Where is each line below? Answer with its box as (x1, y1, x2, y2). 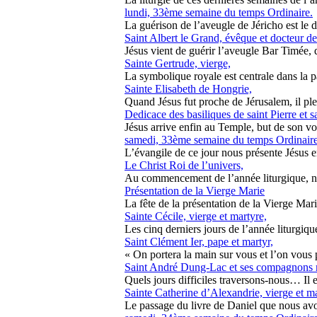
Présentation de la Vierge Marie (125, 185, 265, 197)
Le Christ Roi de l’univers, (125, 159, 243, 171)
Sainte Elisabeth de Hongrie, (125, 83, 252, 95)
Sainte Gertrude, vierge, (125, 57, 231, 69)
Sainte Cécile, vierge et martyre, (125, 210, 267, 222)
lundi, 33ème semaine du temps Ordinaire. (125, 6, 313, 18)
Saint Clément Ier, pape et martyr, (125, 236, 273, 248)
